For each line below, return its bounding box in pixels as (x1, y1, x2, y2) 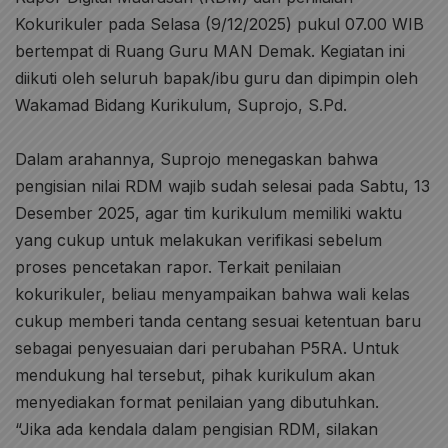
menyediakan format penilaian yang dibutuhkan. (15, 392, 379, 412)
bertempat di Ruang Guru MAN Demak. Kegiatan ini (15, 41, 405, 61)
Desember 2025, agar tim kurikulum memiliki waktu (15, 203, 402, 223)
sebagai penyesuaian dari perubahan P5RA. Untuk (15, 338, 399, 358)
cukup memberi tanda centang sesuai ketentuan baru (15, 311, 421, 331)
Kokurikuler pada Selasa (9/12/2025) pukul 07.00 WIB (15, 14, 424, 34)
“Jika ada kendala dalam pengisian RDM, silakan (15, 419, 378, 439)
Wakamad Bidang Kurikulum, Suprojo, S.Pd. (15, 95, 347, 115)
